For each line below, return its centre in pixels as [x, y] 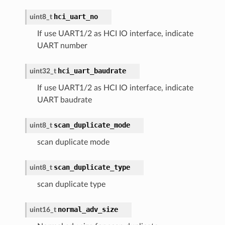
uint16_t [43, 209]
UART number [62, 45]
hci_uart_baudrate [92, 71]
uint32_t [43, 71]
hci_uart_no [76, 16]
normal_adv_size [88, 209]
